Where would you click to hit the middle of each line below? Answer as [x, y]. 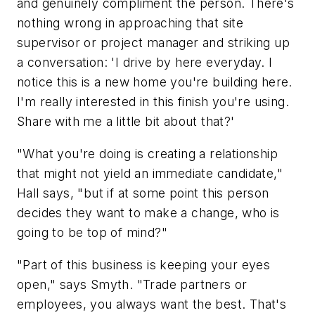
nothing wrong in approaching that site [130, 23]
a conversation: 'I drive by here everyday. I [145, 63]
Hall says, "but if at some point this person [143, 193]
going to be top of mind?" [92, 233]
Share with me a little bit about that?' [126, 122]
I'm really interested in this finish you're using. [153, 102]
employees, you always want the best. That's [152, 304]
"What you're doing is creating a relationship [147, 154]
